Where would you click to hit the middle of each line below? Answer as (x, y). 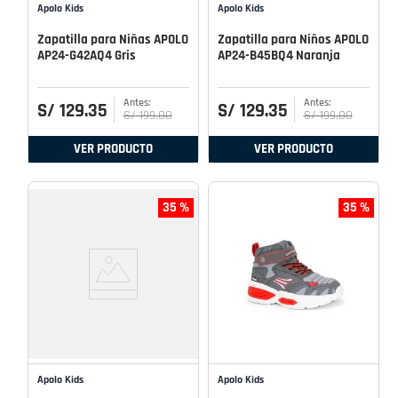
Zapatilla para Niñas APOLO (113, 39)
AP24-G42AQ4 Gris (87, 55)
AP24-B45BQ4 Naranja (279, 55)
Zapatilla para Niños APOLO (293, 39)
